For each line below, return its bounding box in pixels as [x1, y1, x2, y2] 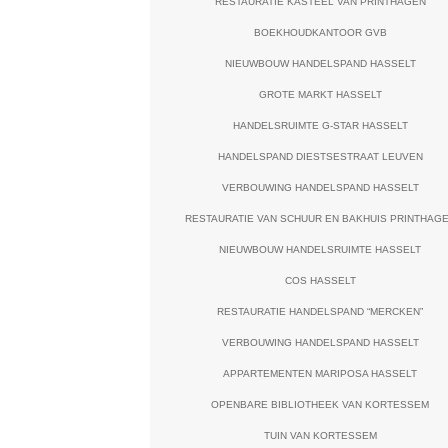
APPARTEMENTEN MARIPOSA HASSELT [223, 368, 418, 379]
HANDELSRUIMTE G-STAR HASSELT [232, 120, 408, 131]
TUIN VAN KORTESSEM [263, 430, 377, 441]
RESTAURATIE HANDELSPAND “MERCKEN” [217, 306, 424, 317]
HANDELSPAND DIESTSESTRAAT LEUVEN [217, 151, 423, 162]
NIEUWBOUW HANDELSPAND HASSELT [224, 58, 416, 69]
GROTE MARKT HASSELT [258, 89, 382, 100]
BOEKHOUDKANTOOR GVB [253, 27, 387, 38]
